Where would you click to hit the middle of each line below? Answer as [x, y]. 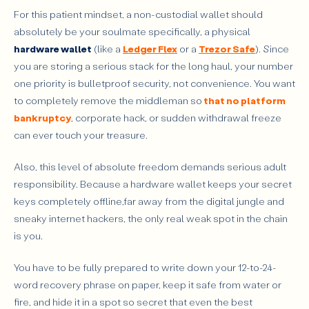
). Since [272, 48]
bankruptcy [42, 117]
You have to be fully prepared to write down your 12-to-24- [145, 267]
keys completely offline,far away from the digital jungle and [149, 201]
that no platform [244, 100]
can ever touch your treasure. [81, 134]
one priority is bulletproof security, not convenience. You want [154, 83]
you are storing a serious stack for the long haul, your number [153, 66]
